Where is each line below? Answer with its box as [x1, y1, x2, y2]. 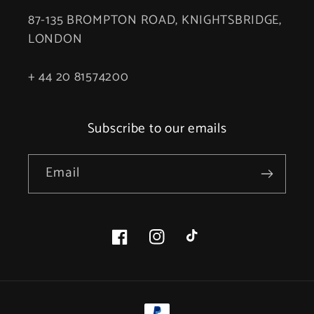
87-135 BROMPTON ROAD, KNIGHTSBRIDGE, [28, 9, 282, 31]
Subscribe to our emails [87, 117, 227, 139]
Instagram [149, 235, 202, 254]
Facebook [111, 235, 163, 254]
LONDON [28, 28, 83, 50]
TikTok [185, 235, 221, 254]
